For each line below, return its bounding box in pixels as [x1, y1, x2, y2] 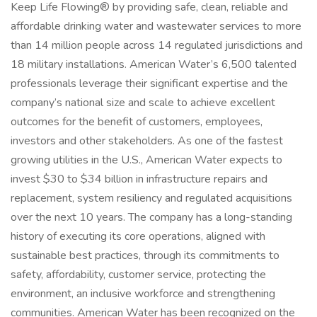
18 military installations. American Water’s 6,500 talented [11, 57, 296, 72]
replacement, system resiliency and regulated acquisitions [11, 190, 292, 206]
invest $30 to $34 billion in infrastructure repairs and [11, 171, 267, 187]
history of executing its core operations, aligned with [11, 229, 265, 244]
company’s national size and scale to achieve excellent [11, 95, 275, 110]
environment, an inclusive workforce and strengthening [11, 286, 275, 301]
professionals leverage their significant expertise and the [11, 76, 288, 91]
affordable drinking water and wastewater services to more [11, 18, 301, 34]
